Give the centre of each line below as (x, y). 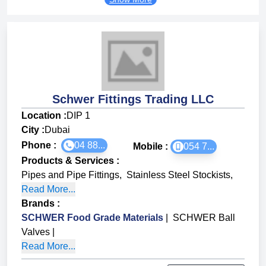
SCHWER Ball (204, 218)
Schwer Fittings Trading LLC (133, 99)
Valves (36, 232)
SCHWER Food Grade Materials (92, 218)
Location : (44, 116)
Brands (38, 204)
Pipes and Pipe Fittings (70, 175)
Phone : (41, 145)
